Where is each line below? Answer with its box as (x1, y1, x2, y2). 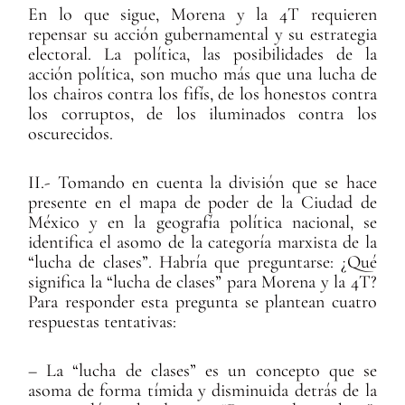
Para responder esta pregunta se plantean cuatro (28, 291, 377, 314)
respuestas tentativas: (28, 311, 177, 334)
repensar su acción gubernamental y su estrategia (28, 24, 377, 46)
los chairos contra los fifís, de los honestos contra (28, 83, 377, 106)
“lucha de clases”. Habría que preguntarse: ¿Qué (28, 251, 377, 274)
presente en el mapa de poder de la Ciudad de (28, 192, 377, 214)
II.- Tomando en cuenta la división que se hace (28, 172, 377, 194)
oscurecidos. (28, 123, 114, 146)
